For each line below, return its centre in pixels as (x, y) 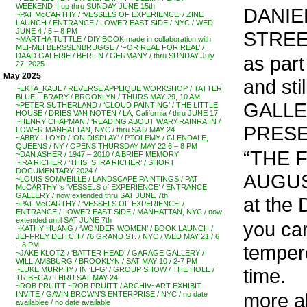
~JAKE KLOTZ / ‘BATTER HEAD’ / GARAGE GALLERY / (110, 253)
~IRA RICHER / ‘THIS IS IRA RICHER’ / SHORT (95, 162)
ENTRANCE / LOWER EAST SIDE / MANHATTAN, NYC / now (119, 212)
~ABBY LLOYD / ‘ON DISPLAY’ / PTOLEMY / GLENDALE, (112, 138)
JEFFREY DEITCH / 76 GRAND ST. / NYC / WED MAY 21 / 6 (118, 236)
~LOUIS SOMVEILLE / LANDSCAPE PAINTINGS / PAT (107, 179)
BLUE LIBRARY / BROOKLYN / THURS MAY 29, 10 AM (108, 97)
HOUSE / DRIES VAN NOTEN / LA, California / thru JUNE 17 (117, 113)
